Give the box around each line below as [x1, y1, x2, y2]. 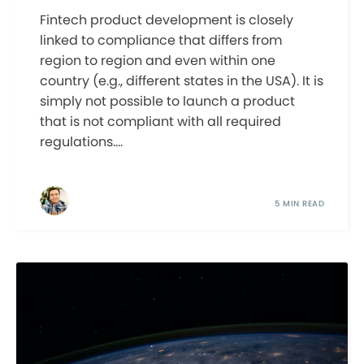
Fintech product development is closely [39, 10, 293, 29]
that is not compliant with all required [39, 111, 281, 131]
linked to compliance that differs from [39, 30, 282, 50]
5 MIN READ [275, 197, 325, 210]
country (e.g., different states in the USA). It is [39, 71, 323, 90]
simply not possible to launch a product [39, 91, 295, 110]
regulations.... [39, 132, 123, 151]
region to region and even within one [39, 50, 275, 70]
